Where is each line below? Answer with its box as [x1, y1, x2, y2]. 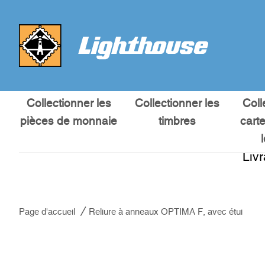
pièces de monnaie [20, 116, 118, 127]
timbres [158, 116, 196, 127]
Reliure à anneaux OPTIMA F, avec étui [89, 208, 243, 216]
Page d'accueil [19, 208, 75, 216]
